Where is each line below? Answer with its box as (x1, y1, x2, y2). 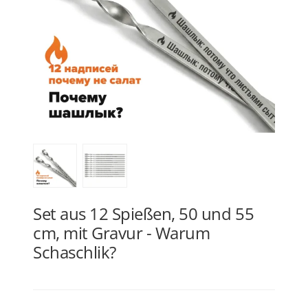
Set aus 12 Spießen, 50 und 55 (33, 202, 254, 225)
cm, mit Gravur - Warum (33, 221, 210, 245)
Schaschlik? (33, 241, 116, 264)
